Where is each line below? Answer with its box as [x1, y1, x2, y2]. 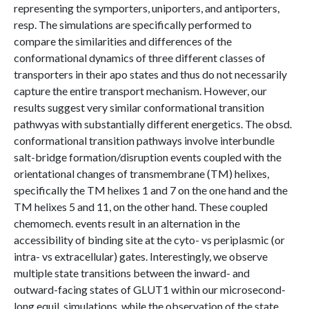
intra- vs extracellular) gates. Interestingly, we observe [14, 250, 268, 263]
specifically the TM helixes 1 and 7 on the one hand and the [14, 183, 288, 197]
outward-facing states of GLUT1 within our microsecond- [14, 283, 286, 296]
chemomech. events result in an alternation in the [14, 217, 240, 230]
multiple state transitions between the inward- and [14, 266, 250, 279]
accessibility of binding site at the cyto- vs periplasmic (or [14, 233, 285, 246]
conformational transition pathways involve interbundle [14, 134, 275, 147]
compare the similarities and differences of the [14, 34, 232, 48]
